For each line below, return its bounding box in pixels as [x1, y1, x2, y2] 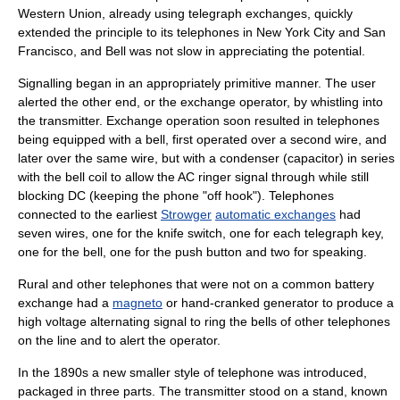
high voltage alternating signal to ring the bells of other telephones [18, 314, 390, 329]
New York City [256, 25, 335, 39]
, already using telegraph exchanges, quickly [102, 6, 353, 21]
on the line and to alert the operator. [18, 333, 221, 347]
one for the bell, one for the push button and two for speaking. [18, 245, 367, 259]
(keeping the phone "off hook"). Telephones [86, 188, 334, 203]
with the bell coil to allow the [18, 170, 178, 184]
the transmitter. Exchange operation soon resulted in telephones [18, 113, 379, 128]
